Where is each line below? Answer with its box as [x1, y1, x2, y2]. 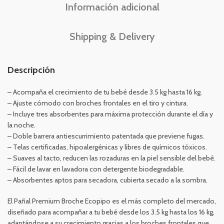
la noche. [7, 120, 35, 129]
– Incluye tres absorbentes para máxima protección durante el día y [7, 109, 213, 118]
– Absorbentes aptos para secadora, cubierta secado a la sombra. [7, 175, 207, 184]
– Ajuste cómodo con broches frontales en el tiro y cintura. [7, 98, 188, 107]
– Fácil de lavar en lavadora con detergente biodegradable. [7, 164, 184, 173]
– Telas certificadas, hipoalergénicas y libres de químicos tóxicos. [7, 142, 207, 151]
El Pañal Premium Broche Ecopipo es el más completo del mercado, [7, 196, 216, 205]
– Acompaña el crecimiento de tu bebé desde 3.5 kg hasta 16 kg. [7, 87, 202, 96]
